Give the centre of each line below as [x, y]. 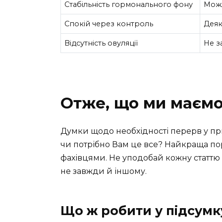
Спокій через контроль [109, 24]
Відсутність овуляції [101, 43]
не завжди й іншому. [104, 171]
